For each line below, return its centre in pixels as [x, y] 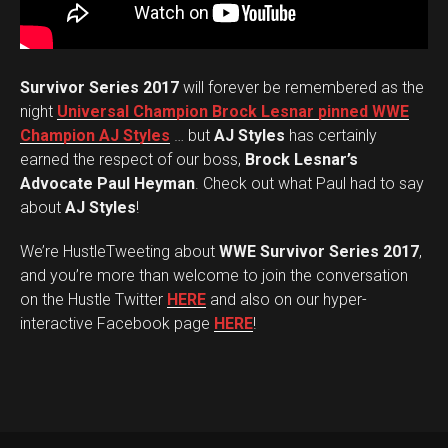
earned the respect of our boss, [132, 159]
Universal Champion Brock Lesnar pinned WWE [233, 111]
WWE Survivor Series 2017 [319, 251]
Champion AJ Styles [95, 135]
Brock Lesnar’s [301, 159]
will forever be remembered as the [301, 87]
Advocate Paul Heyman [107, 183]
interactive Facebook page [117, 323]
